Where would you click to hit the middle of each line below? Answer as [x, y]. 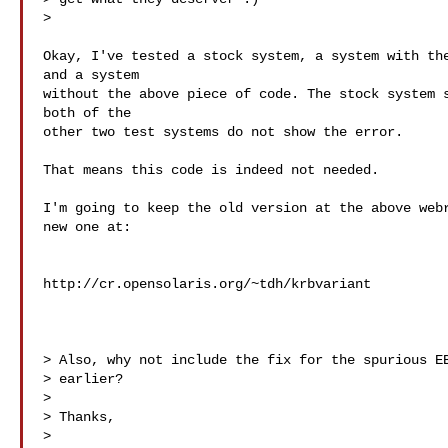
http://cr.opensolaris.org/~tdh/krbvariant [207, 284]
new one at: [87, 227]
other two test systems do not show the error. [223, 132]
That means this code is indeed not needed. [211, 170]
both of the [87, 113]
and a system [91, 75]
